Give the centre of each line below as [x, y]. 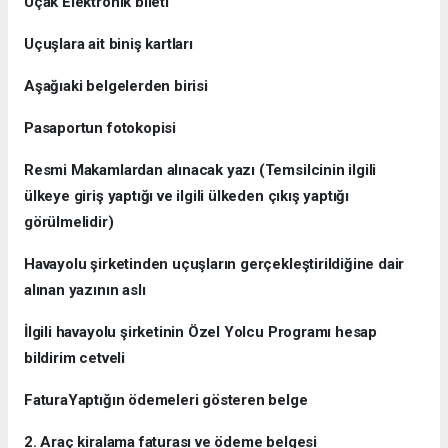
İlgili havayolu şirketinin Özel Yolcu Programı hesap [201, 331]
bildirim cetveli [74, 357]
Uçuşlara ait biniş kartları [108, 43]
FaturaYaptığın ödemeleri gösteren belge [166, 399]
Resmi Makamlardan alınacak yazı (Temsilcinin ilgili [200, 169]
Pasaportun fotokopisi [100, 127]
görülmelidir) [69, 221]
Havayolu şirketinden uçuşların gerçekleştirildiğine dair [214, 263]
